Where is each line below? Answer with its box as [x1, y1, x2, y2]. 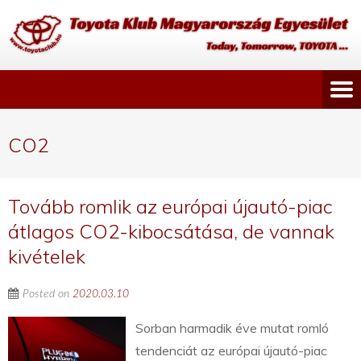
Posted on [23, 288, 73, 301]
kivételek [8, 244, 85, 269]
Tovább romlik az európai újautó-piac [8, 194, 333, 219]
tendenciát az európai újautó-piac [135, 342, 328, 359]
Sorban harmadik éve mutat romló [135, 320, 330, 337]
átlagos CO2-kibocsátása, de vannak [8, 219, 334, 244]
